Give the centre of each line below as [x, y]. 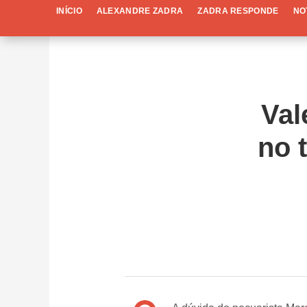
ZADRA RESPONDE [238, 11]
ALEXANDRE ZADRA [140, 11]
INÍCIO [69, 11]
